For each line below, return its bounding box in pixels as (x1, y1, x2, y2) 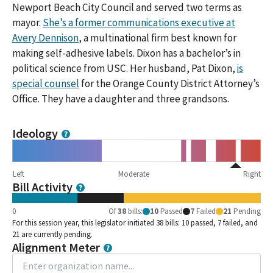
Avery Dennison (12, 31, 79, 45)
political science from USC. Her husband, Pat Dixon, (12, 62, 237, 76)
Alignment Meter (12, 239, 100, 256)
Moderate (118, 169, 149, 180)
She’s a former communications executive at (43, 16, 235, 30)
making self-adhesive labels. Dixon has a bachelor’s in (12, 46, 241, 60)
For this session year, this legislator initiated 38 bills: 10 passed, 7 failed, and (12, 218, 258, 229)
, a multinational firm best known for (79, 31, 236, 45)
